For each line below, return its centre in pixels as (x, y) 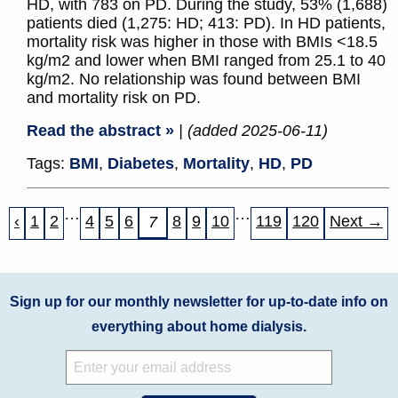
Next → (356, 222)
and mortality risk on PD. (114, 98)
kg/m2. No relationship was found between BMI (194, 80)
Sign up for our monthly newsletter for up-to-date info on (199, 302)
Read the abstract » (100, 131)
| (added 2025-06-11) (253, 131)
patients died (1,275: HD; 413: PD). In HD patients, (206, 24)
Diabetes (141, 164)
